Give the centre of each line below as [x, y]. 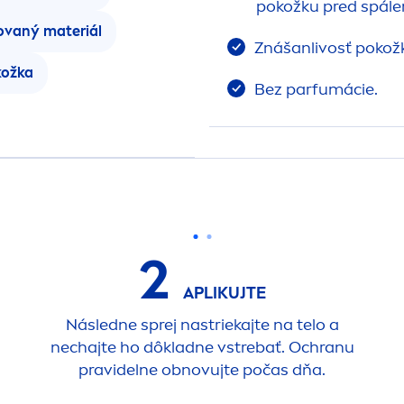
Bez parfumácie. [314, 89]
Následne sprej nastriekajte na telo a [202, 324]
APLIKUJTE [222, 293]
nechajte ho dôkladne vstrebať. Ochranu [202, 347]
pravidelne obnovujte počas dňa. [202, 369]
